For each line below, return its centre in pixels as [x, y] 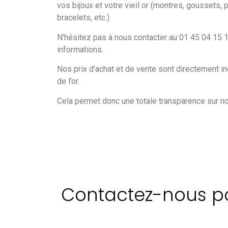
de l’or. [68, 81]
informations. [80, 49]
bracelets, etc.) [83, 18]
